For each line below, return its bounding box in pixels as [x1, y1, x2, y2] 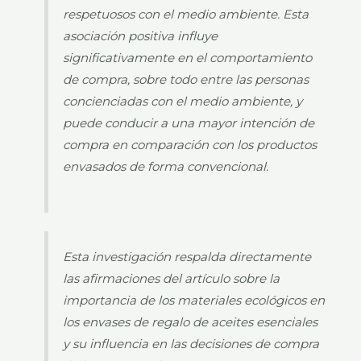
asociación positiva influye [63, 28, 218, 44]
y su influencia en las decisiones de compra [63, 336, 320, 351]
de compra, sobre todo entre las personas [63, 72, 309, 88]
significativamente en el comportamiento [63, 50, 313, 66]
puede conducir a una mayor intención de [63, 115, 315, 131]
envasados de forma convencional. [63, 159, 269, 175]
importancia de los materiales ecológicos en [63, 293, 326, 308]
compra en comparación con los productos [63, 137, 317, 153]
